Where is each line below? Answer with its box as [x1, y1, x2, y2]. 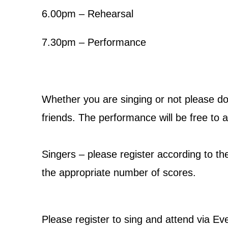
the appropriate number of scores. [42, 166, 196, 178]
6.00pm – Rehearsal [42, 8, 133, 19]
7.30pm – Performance [42, 36, 146, 48]
